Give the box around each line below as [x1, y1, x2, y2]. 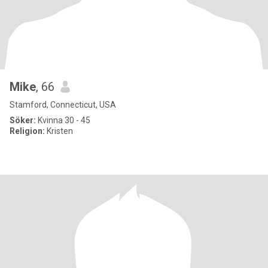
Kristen [45, 126, 73, 136]
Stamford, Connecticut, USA [10, 100, 116, 109]
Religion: [10, 126, 45, 136]
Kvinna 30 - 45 [36, 115, 90, 125]
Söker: [10, 115, 36, 125]
